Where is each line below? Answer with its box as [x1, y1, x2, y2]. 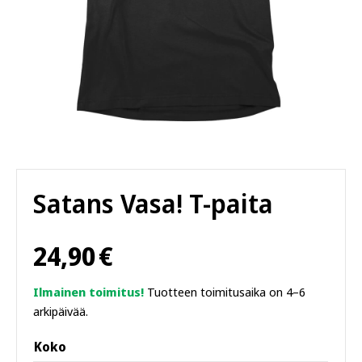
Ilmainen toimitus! [33, 284, 144, 300]
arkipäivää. [33, 303, 88, 319]
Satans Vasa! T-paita [33, 186, 273, 221]
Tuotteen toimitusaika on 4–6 [144, 284, 305, 300]
